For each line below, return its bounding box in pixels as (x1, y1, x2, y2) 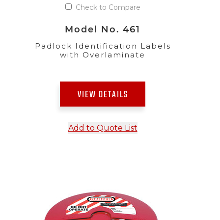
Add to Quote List (68, 123, 137, 133)
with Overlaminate (60, 50, 145, 59)
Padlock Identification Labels (34, 41, 171, 51)
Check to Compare (75, 2, 140, 12)
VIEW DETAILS (77, 87, 128, 102)
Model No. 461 (65, 24, 140, 34)
